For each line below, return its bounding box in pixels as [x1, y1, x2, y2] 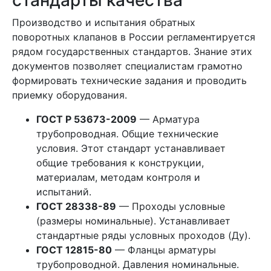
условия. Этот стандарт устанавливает [36, 142, 226, 154]
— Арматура [137, 113, 200, 125]
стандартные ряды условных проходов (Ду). [36, 229, 250, 241]
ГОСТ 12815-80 [36, 244, 112, 256]
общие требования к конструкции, [36, 157, 204, 169]
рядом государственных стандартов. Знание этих [12, 45, 252, 57]
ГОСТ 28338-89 [36, 200, 116, 212]
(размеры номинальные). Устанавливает [36, 215, 230, 227]
